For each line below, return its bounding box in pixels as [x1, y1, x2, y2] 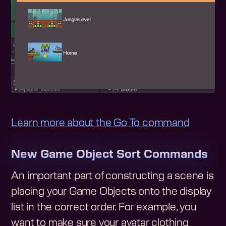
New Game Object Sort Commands [11, 149, 208, 160]
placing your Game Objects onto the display [11, 186, 212, 197]
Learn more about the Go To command [11, 118, 190, 129]
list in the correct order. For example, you [11, 202, 196, 212]
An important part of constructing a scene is [11, 171, 214, 181]
